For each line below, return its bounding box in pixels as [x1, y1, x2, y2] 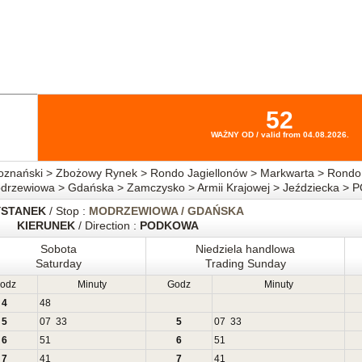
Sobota [40, 242, 77, 255]
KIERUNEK [16, 219, 75, 232]
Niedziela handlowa [196, 242, 295, 255]
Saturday [36, 257, 82, 270]
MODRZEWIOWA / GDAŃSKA [89, 204, 244, 217]
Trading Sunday [204, 257, 286, 270]
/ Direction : [74, 219, 140, 232]
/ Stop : [46, 204, 89, 217]
